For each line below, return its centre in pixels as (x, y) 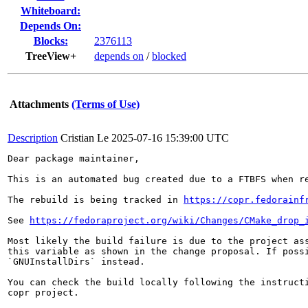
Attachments (39, 104)
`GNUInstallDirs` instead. (76, 262)
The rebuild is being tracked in (96, 200)
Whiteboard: (51, 11)
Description (33, 138)
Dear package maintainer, (74, 158)
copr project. (43, 293)
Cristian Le (85, 138)
